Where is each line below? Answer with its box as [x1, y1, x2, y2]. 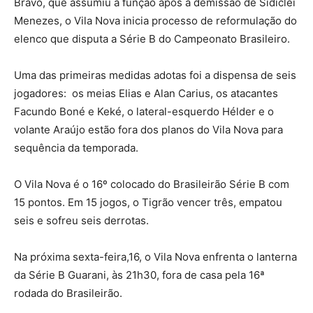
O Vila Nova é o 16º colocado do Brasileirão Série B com [14, 177, 289, 191]
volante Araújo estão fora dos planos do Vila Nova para [14, 123, 283, 137]
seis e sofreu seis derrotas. [14, 214, 149, 228]
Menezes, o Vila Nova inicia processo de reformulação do [14, 14, 297, 28]
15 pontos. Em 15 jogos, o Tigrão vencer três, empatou [14, 196, 282, 210]
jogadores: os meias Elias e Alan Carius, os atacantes [14, 87, 278, 101]
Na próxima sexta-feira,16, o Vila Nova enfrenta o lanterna [14, 250, 297, 264]
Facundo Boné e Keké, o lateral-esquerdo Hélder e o [14, 105, 274, 119]
